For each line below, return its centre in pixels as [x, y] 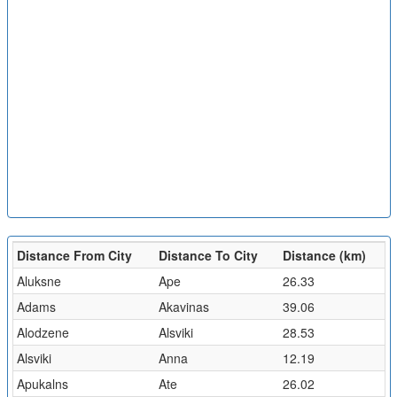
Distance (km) [324, 255]
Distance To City [208, 255]
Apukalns [42, 384]
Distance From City [74, 255]
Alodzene [43, 332]
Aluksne [39, 281]
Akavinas [183, 307]
